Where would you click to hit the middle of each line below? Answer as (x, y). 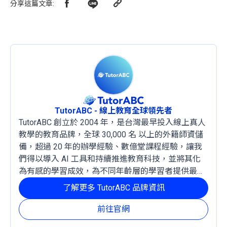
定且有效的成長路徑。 (59, 183)
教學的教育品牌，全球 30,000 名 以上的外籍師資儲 (111, 135)
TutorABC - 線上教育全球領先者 (113, 111)
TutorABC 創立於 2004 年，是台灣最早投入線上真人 (112, 122)
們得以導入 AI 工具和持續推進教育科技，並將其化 (110, 159)
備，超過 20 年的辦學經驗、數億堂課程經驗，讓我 (110, 147)
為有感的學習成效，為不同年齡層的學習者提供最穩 (112, 171)
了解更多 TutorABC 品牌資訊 (113, 188)
